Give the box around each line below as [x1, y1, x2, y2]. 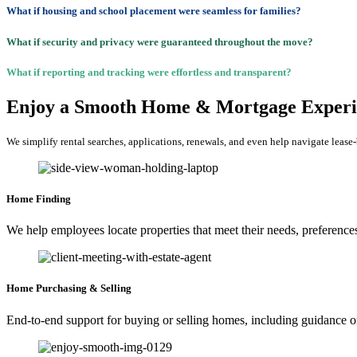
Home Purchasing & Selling [6, 282, 131, 295]
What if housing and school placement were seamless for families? [6, 5, 301, 18]
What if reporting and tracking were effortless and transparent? [6, 65, 292, 78]
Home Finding [6, 193, 71, 206]
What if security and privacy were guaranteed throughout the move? [6, 35, 313, 48]
